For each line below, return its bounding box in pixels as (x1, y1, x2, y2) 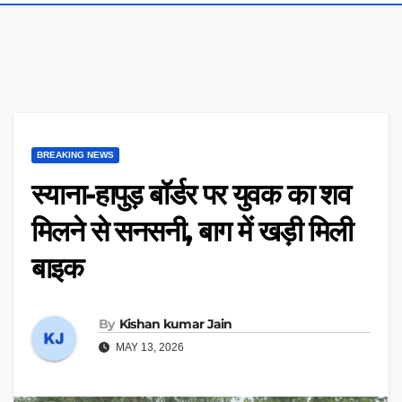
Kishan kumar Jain (118, 315, 232, 332)
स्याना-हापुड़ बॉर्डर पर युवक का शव (31, 177, 351, 213)
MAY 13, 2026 (113, 340, 184, 354)
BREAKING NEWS (37, 150, 114, 161)
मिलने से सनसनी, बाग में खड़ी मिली (31, 214, 353, 249)
